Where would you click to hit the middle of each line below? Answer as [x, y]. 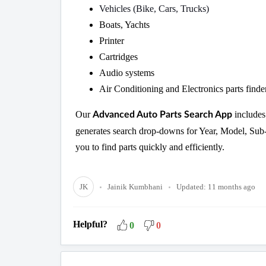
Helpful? [90, 224]
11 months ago [232, 186]
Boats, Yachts [124, 25]
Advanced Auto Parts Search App [164, 115]
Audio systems [127, 73]
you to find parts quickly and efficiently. [150, 147]
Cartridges [118, 57]
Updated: [191, 186]
